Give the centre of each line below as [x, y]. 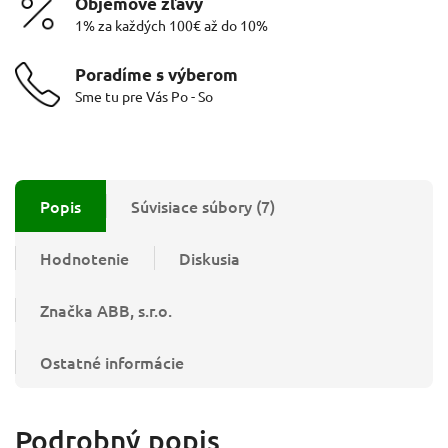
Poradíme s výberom [156, 74]
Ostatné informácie [112, 361]
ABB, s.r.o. [132, 309]
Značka [66, 309]
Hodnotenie [84, 257]
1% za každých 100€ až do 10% [171, 24]
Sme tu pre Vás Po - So [144, 95]
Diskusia [209, 257]
